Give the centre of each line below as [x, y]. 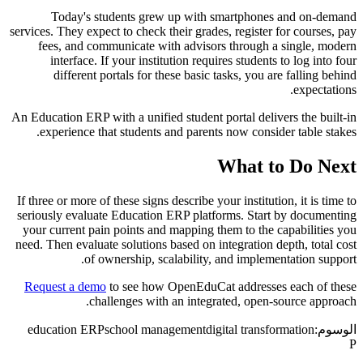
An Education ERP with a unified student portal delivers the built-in [184, 117]
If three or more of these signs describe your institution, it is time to [187, 201]
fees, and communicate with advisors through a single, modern [197, 46]
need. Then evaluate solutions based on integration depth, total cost [186, 245]
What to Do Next [287, 167]
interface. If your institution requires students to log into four [203, 61]
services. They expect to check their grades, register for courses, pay [183, 32]
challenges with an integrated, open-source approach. [223, 301]
